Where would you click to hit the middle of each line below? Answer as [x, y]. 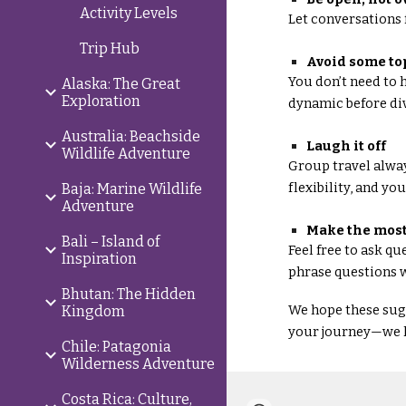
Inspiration [99, 259]
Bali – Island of [111, 242]
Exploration [101, 101]
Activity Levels [129, 13]
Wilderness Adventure [138, 364]
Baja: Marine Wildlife [132, 189]
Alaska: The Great [121, 84]
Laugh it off [347, 145]
